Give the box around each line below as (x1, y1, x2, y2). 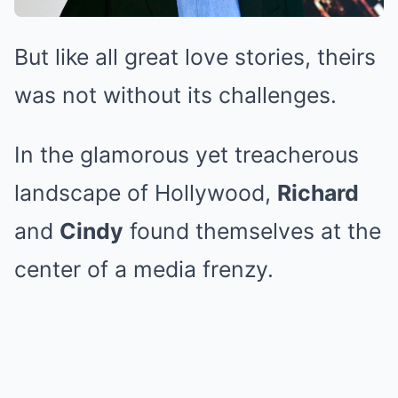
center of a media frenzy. (14, 256, 274, 283)
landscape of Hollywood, (14, 179, 277, 207)
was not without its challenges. (14, 82, 337, 109)
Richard (277, 179, 359, 207)
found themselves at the (123, 218, 381, 245)
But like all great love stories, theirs (14, 44, 376, 71)
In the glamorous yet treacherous (14, 141, 359, 169)
